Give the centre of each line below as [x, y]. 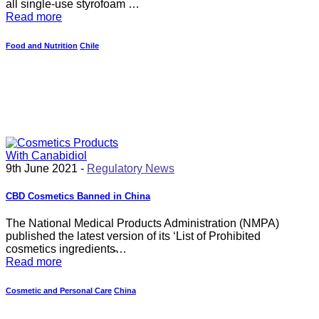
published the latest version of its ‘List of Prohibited [133, 236]
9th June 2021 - [46, 168]
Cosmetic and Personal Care [59, 291]
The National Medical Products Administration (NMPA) [142, 224]
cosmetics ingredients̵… [66, 249]
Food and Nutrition [42, 46]
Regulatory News [131, 168]
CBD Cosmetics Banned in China [78, 197]
